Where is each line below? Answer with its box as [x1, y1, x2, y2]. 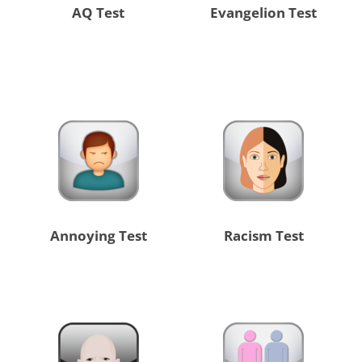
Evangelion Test [210, 3, 318, 23]
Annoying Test [49, 226, 147, 246]
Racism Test [223, 226, 304, 246]
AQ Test [72, 3, 125, 23]
